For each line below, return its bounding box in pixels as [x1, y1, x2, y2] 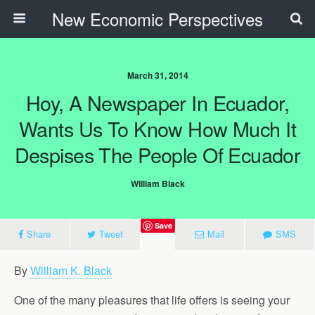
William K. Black [30, 262, 112, 278]
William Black [130, 177, 185, 190]
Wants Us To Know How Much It [19, 114, 296, 143]
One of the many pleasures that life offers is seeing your [14, 292, 290, 308]
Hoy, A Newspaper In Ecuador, [26, 88, 289, 117]
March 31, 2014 [127, 69, 188, 82]
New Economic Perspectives [52, 6, 263, 31]
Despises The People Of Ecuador [14, 140, 301, 169]
